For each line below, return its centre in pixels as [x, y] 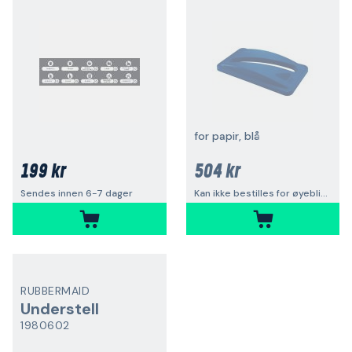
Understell [60, 309]
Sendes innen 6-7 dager [77, 193]
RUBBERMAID [55, 291]
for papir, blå [227, 136]
